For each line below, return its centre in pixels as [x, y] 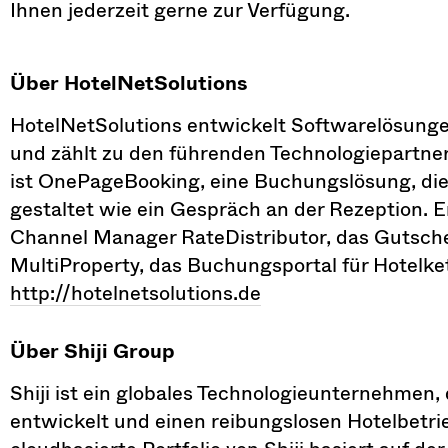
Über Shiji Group [92, 350]
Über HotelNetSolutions [129, 82]
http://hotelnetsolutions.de [135, 293]
